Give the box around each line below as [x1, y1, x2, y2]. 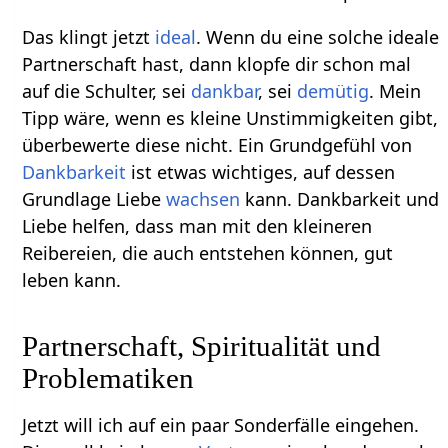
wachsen [166, 186, 241, 211]
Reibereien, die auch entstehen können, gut [22, 240, 394, 265]
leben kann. [22, 267, 122, 292]
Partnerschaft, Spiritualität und [22, 329, 382, 362]
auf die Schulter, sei [22, 78, 192, 103]
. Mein [369, 78, 422, 103]
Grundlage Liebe [22, 186, 167, 211]
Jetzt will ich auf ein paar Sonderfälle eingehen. [22, 412, 420, 437]
